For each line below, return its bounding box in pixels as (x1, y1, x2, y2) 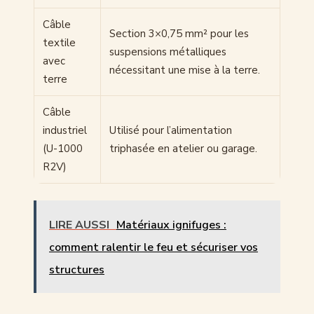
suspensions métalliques (109, 44, 226, 59)
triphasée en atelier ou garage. (109, 141, 257, 156)
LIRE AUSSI (49, 217, 109, 233)
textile (43, 35, 76, 50)
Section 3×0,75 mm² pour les (109, 26, 249, 41)
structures (49, 261, 104, 278)
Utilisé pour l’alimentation (109, 123, 232, 137)
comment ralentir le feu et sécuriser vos (49, 239, 258, 255)
